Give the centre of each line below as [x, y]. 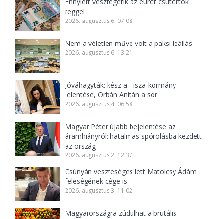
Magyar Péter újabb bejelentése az [120, 127]
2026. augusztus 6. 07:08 [99, 21]
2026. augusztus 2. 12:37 [99, 155]
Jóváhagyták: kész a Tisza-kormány [121, 85]
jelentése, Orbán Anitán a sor [111, 95]
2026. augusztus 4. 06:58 [99, 104]
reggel [75, 12]
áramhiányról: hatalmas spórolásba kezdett [134, 136]
